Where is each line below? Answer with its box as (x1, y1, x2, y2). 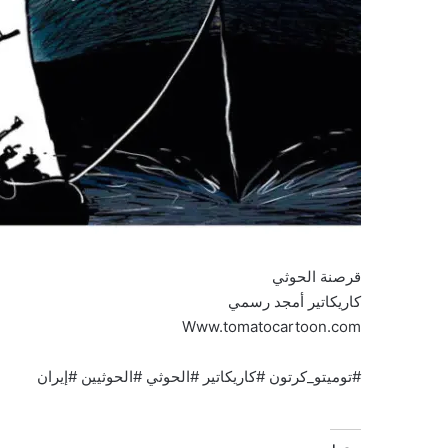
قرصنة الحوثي (272, 267, 361, 287)
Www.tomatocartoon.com (182, 317, 361, 337)
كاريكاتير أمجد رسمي (228, 292, 361, 312)
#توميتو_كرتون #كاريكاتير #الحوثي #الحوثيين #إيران (37, 367, 361, 387)
